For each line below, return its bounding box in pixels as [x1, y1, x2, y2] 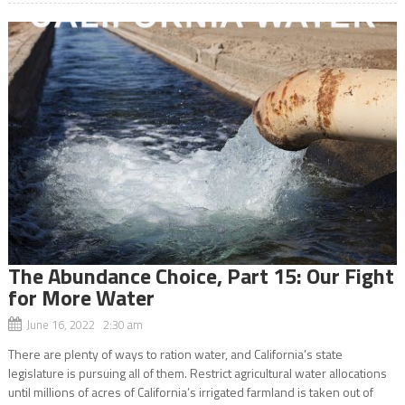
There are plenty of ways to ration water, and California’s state [7, 344, 343, 363]
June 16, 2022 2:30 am [25, 315, 143, 334]
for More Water [7, 280, 155, 314]
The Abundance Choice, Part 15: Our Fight [7, 259, 394, 292]
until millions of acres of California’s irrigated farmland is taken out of [7, 381, 373, 401]
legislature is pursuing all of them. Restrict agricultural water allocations [7, 363, 387, 382]
